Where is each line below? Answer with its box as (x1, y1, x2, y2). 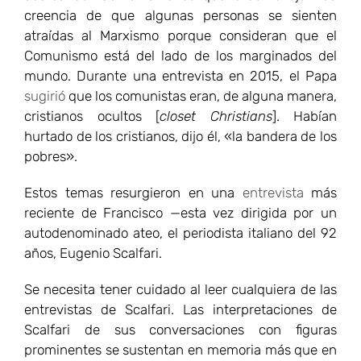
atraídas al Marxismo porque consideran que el (24, 27, 337, 44)
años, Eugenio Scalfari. (24, 244, 162, 261)
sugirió (24, 87, 65, 104)
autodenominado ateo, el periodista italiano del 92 (24, 224, 337, 241)
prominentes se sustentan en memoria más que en (24, 341, 337, 358)
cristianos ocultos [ (24, 107, 160, 124)
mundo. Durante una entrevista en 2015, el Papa (24, 67, 337, 84)
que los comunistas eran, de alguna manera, (65, 87, 337, 104)
